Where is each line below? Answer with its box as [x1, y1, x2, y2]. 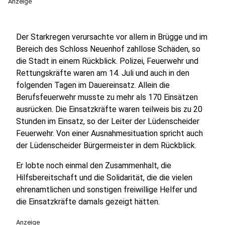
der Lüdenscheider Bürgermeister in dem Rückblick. [16, 141, 196, 150]
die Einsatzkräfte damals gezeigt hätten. [16, 197, 160, 206]
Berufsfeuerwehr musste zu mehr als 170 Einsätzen [16, 92, 198, 102]
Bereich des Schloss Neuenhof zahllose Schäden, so [16, 44, 200, 54]
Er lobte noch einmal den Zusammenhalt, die [16, 161, 171, 170]
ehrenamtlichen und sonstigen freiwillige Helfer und [16, 185, 197, 194]
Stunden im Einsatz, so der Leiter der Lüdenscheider [16, 117, 199, 126]
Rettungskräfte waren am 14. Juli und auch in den [16, 68, 189, 78]
